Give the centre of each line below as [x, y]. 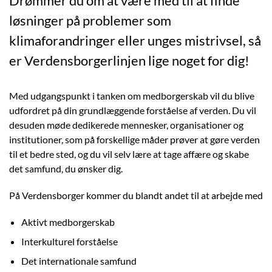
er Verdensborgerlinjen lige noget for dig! [129, 60]
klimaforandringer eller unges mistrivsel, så [135, 40]
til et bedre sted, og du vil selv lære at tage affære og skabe [129, 154]
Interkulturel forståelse [70, 241]
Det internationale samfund [79, 261]
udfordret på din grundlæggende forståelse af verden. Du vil [133, 110]
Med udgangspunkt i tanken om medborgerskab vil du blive [132, 96]
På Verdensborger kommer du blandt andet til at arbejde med [136, 195]
